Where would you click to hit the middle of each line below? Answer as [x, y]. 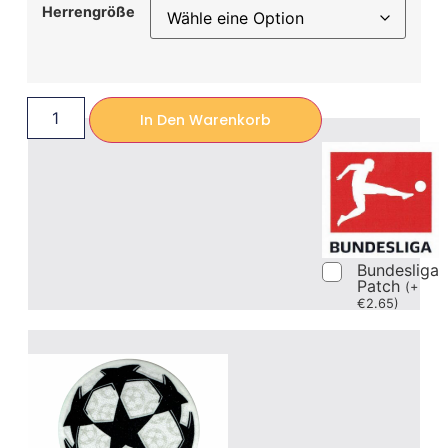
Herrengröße [88, 11]
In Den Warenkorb [205, 120]
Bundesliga [397, 270]
